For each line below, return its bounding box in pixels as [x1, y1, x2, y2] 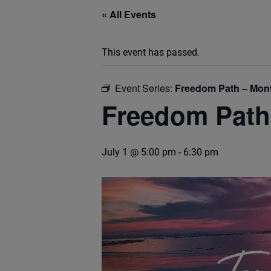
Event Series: [115, 81, 175, 95]
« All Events [102, 7, 156, 21]
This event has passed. [102, 47, 200, 58]
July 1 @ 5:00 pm [102, 146, 176, 158]
